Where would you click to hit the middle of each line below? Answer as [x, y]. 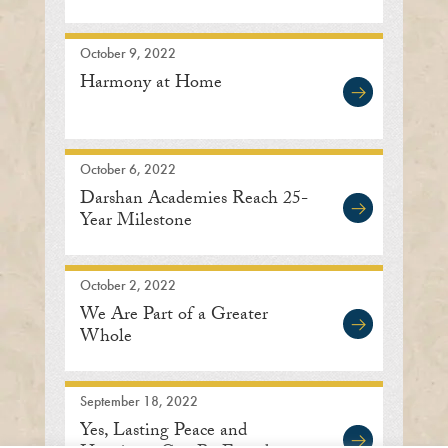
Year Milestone [135, 222]
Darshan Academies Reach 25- [193, 200]
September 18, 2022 [138, 400]
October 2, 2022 [127, 284]
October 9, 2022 [127, 52]
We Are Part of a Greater [173, 316]
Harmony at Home [150, 84]
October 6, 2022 [127, 168]
